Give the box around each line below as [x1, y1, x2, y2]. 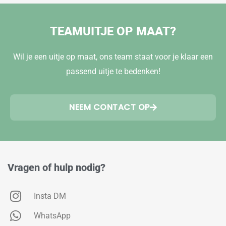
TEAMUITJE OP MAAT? [50, 24, 176, 38]
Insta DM [34, 191, 67, 201]
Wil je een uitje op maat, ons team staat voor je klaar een [13, 52, 213, 62]
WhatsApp [34, 211, 71, 220]
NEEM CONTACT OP [69, 101, 150, 113]
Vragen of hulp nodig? [8, 161, 105, 174]
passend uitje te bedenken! [66, 67, 160, 76]
